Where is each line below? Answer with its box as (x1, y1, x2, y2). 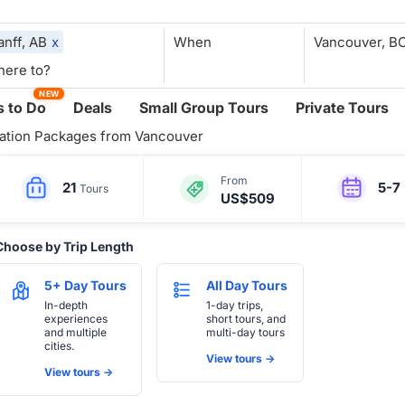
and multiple (44, 325, 107, 339)
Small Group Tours (139, 99, 269, 117)
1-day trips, (206, 298, 263, 312)
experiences (44, 312, 108, 325)
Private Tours (296, 99, 390, 117)
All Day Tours (206, 278, 287, 293)
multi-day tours (206, 325, 285, 339)
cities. (44, 339, 74, 353)
